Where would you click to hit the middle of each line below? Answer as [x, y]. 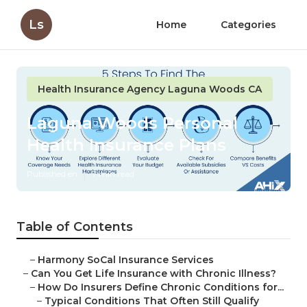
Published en [52, 174]
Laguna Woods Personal [132, 123]
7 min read [113, 174]
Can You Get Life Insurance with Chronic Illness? [153, 274]
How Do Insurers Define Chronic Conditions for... [161, 287]
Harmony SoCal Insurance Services [126, 260]
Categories [248, 25]
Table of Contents [75, 227]
